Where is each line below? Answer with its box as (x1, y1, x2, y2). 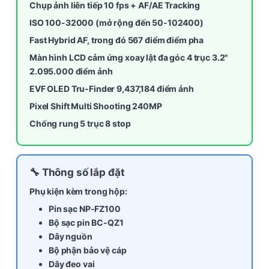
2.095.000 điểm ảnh (29, 65, 113, 76)
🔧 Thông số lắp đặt (29, 166, 125, 178)
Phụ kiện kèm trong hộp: (29, 186, 127, 196)
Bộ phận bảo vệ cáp (49, 244, 127, 255)
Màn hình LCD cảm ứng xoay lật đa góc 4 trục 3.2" (29, 52, 229, 62)
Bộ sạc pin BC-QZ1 (49, 217, 124, 228)
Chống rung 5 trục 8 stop (29, 118, 131, 128)
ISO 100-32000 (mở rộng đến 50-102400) (29, 17, 204, 28)
